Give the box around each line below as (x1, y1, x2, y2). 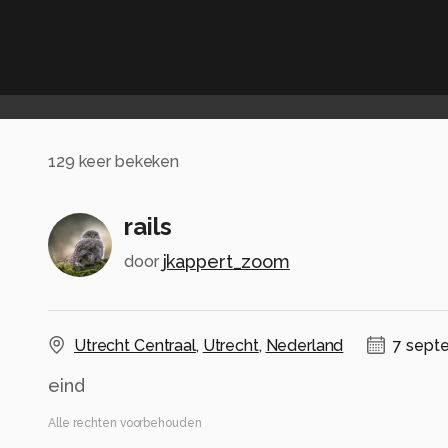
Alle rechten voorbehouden (48, 416, 202, 431)
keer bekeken (74, 151, 180, 171)
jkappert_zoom (162, 251, 290, 273)
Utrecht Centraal (74, 336, 196, 356)
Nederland (265, 336, 344, 356)
